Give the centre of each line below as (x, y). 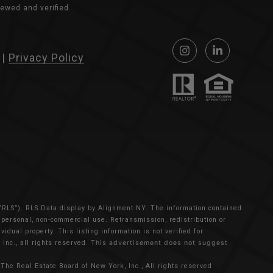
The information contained (196, 208)
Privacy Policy (46, 58)
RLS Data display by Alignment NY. (88, 208)
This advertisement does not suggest (159, 243)
